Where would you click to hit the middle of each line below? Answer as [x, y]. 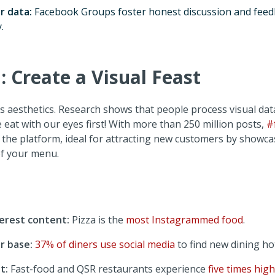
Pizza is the [99, 220]
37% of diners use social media [105, 244]
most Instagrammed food [184, 220]
